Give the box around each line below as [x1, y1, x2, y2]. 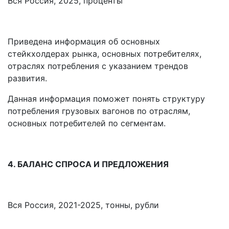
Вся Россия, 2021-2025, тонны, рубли [8, 200, 159, 211]
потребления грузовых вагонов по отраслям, [8, 106, 190, 117]
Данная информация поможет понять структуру [8, 94, 205, 104]
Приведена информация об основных [8, 36, 160, 47]
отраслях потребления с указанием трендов [8, 61, 188, 72]
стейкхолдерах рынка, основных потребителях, [8, 49, 201, 59]
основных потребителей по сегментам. [8, 118, 166, 129]
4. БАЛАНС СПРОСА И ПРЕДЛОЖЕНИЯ [8, 159, 169, 170]
